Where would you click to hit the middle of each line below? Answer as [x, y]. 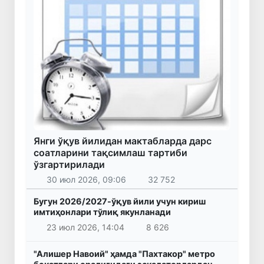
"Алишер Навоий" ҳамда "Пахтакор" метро [124, 253]
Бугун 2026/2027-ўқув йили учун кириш [120, 202]
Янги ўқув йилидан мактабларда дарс [123, 141]
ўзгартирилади [69, 164]
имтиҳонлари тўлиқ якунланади [102, 212]
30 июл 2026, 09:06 [86, 180]
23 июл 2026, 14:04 [85, 227]
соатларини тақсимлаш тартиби [110, 152]
